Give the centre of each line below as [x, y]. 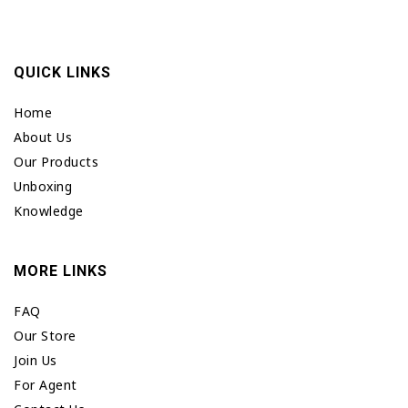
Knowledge [49, 211]
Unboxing [43, 186]
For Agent [46, 385]
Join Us [36, 360]
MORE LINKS [61, 271]
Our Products [56, 162]
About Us [43, 137]
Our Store [45, 336]
